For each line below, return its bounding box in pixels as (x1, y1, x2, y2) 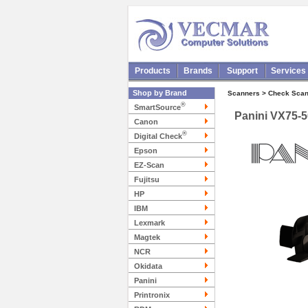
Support (226, 66, 258, 76)
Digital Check (134, 132, 182, 140)
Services (270, 66, 306, 76)
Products (135, 66, 170, 76)
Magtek (134, 233, 160, 241)
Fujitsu (134, 175, 159, 184)
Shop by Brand (129, 89, 187, 97)
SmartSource (134, 103, 181, 111)
